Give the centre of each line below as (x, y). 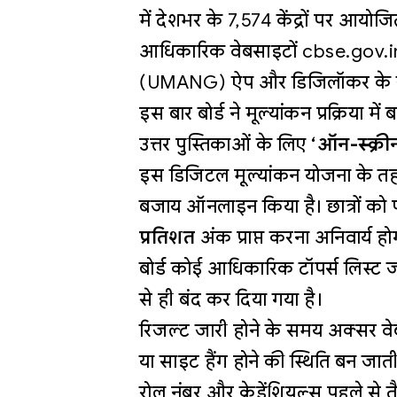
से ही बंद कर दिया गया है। (231, 300)
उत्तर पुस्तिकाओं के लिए (226, 145)
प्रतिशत (167, 238)
